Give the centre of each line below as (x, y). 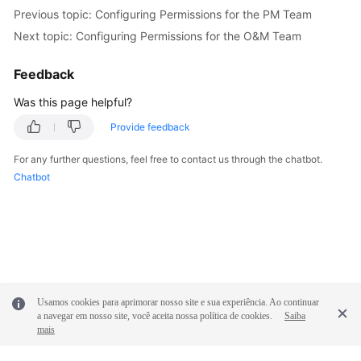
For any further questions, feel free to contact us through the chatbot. (168, 159)
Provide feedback (150, 127)
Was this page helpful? (73, 102)
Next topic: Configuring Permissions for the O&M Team (158, 35)
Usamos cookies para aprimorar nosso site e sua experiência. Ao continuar (178, 302)
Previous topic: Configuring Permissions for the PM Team (163, 14)
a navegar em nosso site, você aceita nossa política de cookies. (155, 315)
